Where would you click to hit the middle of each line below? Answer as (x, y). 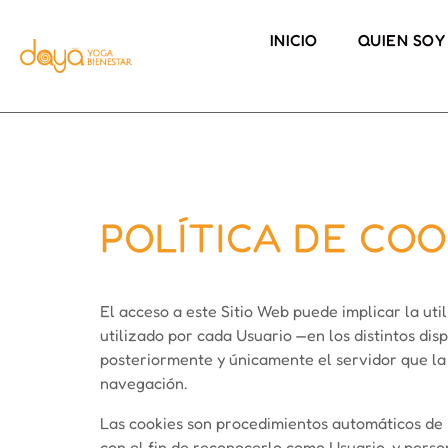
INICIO (293, 40)
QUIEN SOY (401, 40)
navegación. (143, 383)
